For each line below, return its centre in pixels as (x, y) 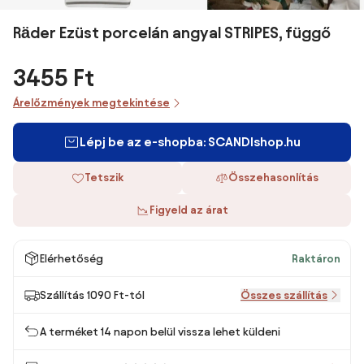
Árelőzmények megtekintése (91, 103)
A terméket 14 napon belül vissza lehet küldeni (160, 331)
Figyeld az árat (188, 210)
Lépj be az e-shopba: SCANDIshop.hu (190, 142)
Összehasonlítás (273, 178)
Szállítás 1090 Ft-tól (92, 295)
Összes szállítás (284, 295)
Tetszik (104, 178)
